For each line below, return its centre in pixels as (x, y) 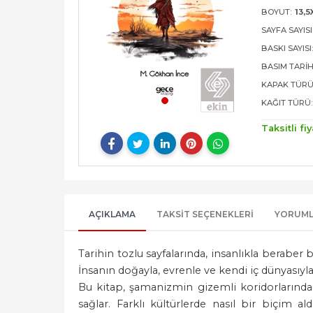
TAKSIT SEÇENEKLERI (205, 214)
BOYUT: (277, 12)
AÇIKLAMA (112, 214)
